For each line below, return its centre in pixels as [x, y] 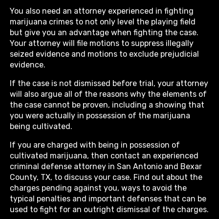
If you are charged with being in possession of [95, 145]
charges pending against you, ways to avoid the [98, 188]
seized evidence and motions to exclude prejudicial [104, 54]
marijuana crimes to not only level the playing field [103, 22]
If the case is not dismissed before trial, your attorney [109, 84]
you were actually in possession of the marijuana [100, 116]
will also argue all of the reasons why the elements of [108, 94]
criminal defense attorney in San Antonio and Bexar [106, 167]
